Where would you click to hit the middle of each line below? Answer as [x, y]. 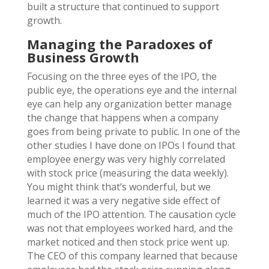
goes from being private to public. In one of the [133, 131]
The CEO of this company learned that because [132, 255]
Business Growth [83, 57]
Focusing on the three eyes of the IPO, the [122, 76]
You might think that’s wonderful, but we [119, 186]
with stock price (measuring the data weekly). [128, 173]
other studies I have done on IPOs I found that [131, 145]
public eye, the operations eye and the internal [131, 90]
